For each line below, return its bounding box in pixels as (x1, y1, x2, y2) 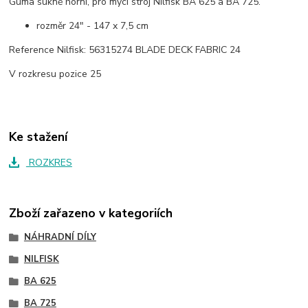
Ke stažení (9, 128, 68, 145)
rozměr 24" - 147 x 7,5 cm (36, 19, 149, 32)
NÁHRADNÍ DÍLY (23, 231, 96, 244)
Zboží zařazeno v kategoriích (9, 205, 173, 222)
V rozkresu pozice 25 (9, 67, 102, 80)
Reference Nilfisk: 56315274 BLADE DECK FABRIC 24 (9, 43, 241, 56)
